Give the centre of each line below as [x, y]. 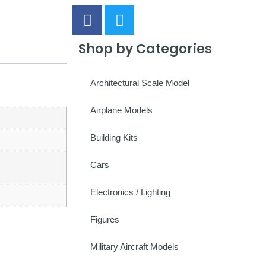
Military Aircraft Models [134, 247]
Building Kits [114, 137]
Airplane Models [121, 110]
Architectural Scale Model [140, 83]
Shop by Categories [145, 49]
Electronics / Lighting [130, 192]
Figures [105, 219]
